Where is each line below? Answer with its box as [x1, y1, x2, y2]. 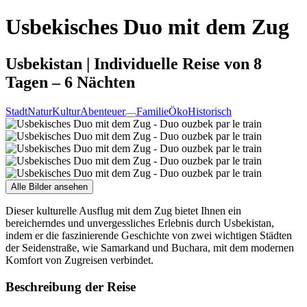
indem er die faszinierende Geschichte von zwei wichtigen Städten [5, 229, 292, 241]
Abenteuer [80, 105, 125, 117]
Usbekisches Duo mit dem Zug [5, 14, 289, 40]
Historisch [188, 105, 232, 117]
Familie [136, 105, 169, 117]
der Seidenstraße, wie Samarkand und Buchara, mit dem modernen [5, 241, 294, 254]
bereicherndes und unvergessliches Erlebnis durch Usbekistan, [5, 217, 274, 229]
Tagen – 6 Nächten [5, 73, 135, 91]
